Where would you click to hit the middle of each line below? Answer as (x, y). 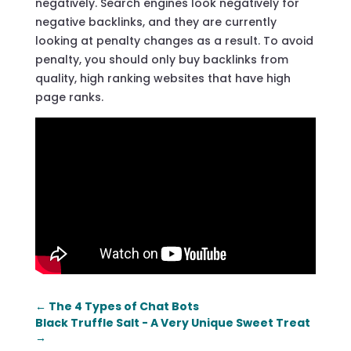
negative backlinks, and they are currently (156, 22)
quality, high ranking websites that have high (163, 78)
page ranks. (69, 97)
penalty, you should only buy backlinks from (161, 59)
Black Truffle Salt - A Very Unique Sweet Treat (172, 323)
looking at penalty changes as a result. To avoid (174, 40)
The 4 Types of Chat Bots (123, 307)
